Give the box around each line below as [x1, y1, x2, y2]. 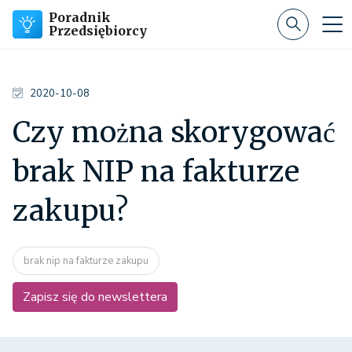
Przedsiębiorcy [49, 23, 147, 38]
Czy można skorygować [13, 115, 335, 150]
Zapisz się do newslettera [23, 288, 167, 306]
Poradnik [49, 9, 111, 25]
